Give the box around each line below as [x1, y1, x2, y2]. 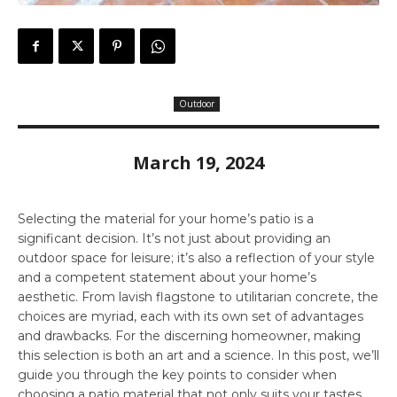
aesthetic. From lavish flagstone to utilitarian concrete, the [18, 288, 378, 305]
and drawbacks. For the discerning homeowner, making [18, 327, 361, 344]
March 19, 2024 [133, 150, 264, 175]
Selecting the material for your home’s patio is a [18, 210, 314, 227]
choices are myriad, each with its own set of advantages [18, 307, 363, 324]
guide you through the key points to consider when [18, 366, 337, 383]
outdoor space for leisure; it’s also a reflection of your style [18, 249, 375, 266]
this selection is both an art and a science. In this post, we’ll [18, 346, 379, 363]
